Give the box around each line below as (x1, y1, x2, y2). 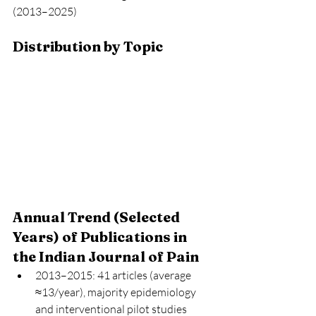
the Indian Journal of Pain (13, 248, 199, 266)
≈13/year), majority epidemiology (35, 285, 198, 300)
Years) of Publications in (13, 228, 190, 246)
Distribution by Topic (13, 37, 163, 55)
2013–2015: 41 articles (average (35, 268, 193, 283)
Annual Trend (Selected (13, 208, 183, 226)
